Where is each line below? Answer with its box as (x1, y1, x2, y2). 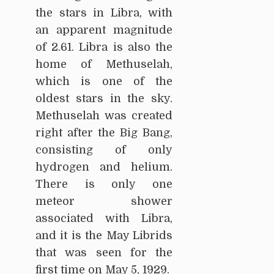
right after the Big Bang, (35, 127, 172, 139)
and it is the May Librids (35, 229, 172, 242)
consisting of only (35, 144, 172, 157)
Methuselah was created (35, 109, 172, 122)
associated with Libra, (35, 212, 172, 225)
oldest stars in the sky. (35, 92, 172, 105)
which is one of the (35, 75, 172, 88)
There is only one (35, 178, 172, 191)
